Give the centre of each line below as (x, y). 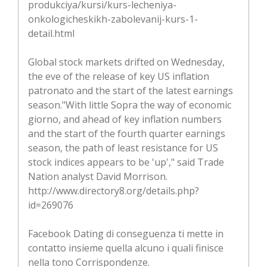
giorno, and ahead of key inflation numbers (125, 119)
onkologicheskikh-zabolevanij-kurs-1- (113, 19)
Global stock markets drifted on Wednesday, (126, 62)
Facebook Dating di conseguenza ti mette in (126, 233)
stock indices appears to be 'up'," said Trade (126, 162)
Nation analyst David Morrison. (98, 176)
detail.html (51, 33)
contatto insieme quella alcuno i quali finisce (126, 248)
